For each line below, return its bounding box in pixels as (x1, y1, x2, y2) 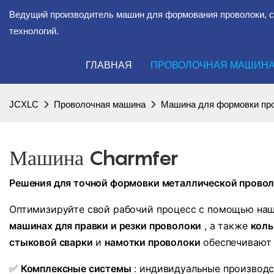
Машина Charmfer (9, 145, 179, 171)
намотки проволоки (105, 236, 201, 249)
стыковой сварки (9, 236, 93, 249)
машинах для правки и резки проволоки (9, 220, 202, 232)
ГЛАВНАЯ (85, 60, 132, 70)
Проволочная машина (54, 99, 146, 109)
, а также (201, 220, 251, 232)
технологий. (9, 26, 59, 36)
